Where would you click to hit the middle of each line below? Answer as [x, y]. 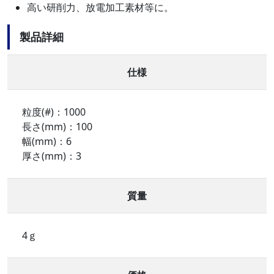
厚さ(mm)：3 [52, 156]
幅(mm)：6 [47, 141]
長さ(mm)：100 [57, 126]
